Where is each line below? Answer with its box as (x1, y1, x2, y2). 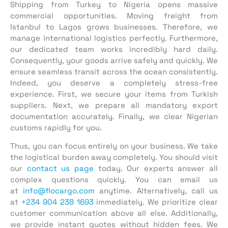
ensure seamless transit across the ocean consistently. (10, 67, 218, 76)
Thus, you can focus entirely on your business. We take (10, 141, 218, 151)
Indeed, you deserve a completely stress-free (10, 78, 218, 88)
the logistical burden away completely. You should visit (10, 152, 218, 162)
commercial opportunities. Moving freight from (10, 11, 218, 20)
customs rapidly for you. (10, 123, 102, 132)
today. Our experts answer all (93, 163, 218, 174)
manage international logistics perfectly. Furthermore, (10, 33, 218, 43)
